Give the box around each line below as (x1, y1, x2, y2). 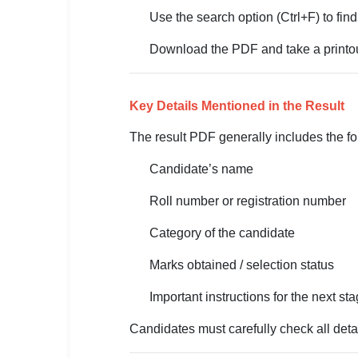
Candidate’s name (149, 162, 253, 176)
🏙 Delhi (15, 17, 63, 32)
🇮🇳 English (15, 144, 75, 159)
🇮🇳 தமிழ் (15, 284, 60, 300)
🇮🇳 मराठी (15, 320, 57, 335)
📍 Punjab (15, 87, 74, 102)
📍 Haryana (15, 52, 83, 67)
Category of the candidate (149, 226, 295, 240)
